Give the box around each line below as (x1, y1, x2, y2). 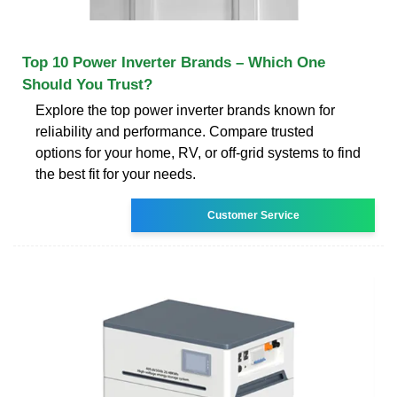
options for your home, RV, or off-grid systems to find (35, 144, 361, 160)
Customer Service (206, 208, 300, 222)
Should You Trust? (22, 75, 152, 93)
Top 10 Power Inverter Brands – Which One (22, 53, 325, 71)
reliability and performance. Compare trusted (35, 123, 314, 139)
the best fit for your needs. (35, 166, 196, 182)
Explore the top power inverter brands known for (35, 102, 335, 118)
